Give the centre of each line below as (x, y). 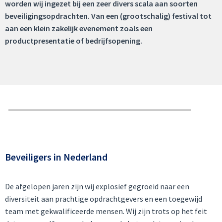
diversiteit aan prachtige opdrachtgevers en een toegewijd (104, 198)
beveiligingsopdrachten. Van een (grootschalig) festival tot (108, 16)
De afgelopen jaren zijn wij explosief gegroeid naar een (97, 186)
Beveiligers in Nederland (56, 157)
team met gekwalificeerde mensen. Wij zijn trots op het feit (106, 211)
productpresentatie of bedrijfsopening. (74, 40)
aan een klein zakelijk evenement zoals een (79, 28)
